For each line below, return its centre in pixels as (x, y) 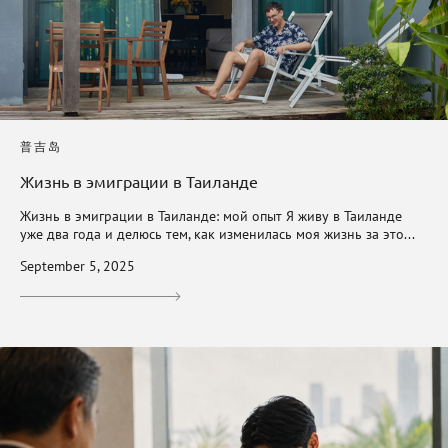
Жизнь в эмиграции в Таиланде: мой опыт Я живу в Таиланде (211, 215)
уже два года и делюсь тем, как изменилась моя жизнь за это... (217, 233)
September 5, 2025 (77, 265)
